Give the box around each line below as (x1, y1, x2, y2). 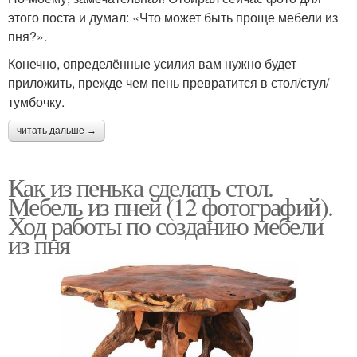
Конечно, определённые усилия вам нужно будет (8, 53, 296, 73)
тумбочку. (8, 92, 65, 111)
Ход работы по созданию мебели (8, 207, 324, 242)
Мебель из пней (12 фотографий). (8, 188, 333, 223)
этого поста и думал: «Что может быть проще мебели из (8, 7, 338, 26)
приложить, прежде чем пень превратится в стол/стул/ (8, 73, 329, 92)
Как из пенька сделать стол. (8, 169, 273, 204)
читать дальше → (17, 124, 96, 136)
